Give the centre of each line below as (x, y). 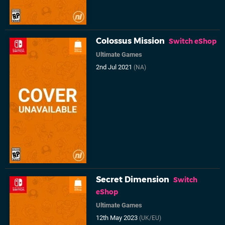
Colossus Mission (131, 41)
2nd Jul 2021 (115, 67)
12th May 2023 (118, 218)
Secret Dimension (133, 180)
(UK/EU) (150, 218)
